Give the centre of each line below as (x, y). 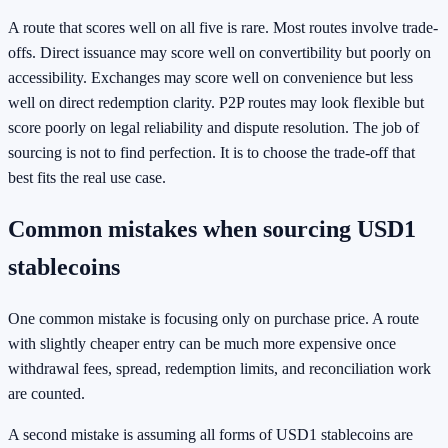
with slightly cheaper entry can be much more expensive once (202, 343)
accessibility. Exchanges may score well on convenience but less (210, 78)
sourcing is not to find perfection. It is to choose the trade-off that (211, 153)
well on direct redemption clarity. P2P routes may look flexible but (216, 103)
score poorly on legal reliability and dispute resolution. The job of (213, 128)
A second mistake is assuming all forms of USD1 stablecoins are (210, 434)
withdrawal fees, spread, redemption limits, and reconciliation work (219, 368)
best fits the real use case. (87, 178)
